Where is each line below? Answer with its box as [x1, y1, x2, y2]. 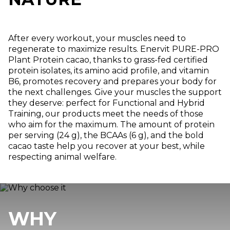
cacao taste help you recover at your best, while [8, 141, 205, 151]
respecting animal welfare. [8, 151, 117, 162]
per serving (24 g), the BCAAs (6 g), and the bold [8, 130, 204, 140]
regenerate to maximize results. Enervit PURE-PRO [8, 44, 219, 54]
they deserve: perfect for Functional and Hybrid [8, 98, 205, 108]
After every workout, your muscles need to [8, 33, 186, 43]
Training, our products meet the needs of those [8, 108, 203, 119]
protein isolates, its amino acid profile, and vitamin [8, 65, 209, 75]
